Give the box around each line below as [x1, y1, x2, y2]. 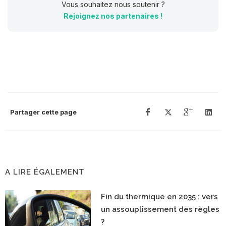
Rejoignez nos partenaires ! [64, 11, 162, 20]
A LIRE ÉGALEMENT [5, 167, 85, 177]
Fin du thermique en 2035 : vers [101, 192, 218, 201]
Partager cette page [10, 107, 77, 116]
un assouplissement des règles [101, 204, 219, 214]
